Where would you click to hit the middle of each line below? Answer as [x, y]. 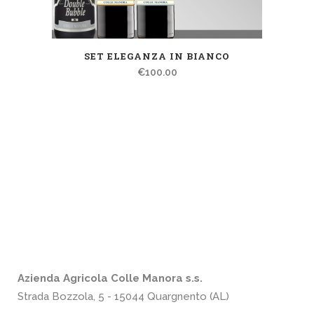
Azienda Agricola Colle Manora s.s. [110, 278]
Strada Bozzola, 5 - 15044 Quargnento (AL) [123, 296]
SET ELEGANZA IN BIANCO [157, 56]
